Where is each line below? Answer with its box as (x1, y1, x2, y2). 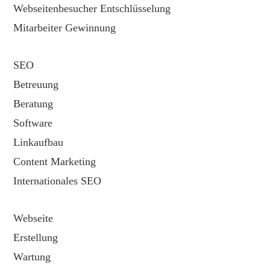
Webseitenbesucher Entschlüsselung (13, 2, 171, 14)
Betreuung (13, 78, 59, 90)
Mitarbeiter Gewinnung (13, 21, 116, 34)
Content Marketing (13, 155, 96, 168)
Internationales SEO (13, 174, 102, 187)
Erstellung (13, 231, 58, 243)
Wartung (13, 250, 51, 263)
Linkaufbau (13, 136, 64, 148)
